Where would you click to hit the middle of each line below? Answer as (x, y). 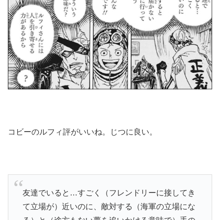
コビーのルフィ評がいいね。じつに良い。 (82, 132)
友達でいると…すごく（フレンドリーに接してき (109, 192)
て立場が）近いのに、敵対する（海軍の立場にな (109, 206)
